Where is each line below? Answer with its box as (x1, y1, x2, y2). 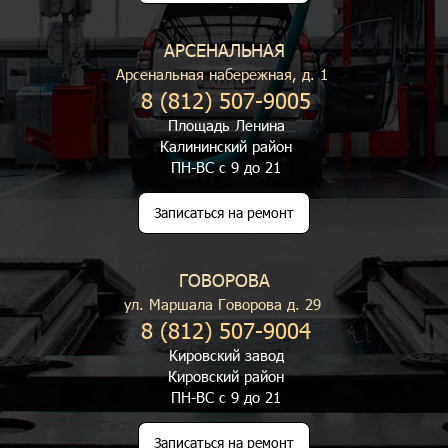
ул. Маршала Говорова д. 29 (123, 294, 321, 314)
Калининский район (160, 136, 292, 156)
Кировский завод (168, 345, 284, 365)
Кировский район (168, 366, 284, 386)
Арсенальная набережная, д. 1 (116, 64, 328, 84)
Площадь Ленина (167, 115, 285, 135)
